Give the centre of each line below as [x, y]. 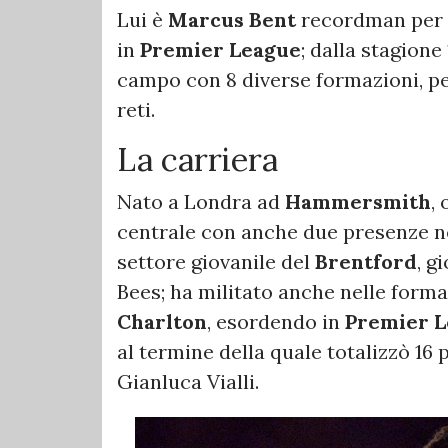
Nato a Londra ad [201, 201]
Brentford [366, 261]
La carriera [197, 159]
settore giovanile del [216, 261]
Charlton [162, 321]
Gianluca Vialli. [188, 381]
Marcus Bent [232, 19]
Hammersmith [358, 201]
